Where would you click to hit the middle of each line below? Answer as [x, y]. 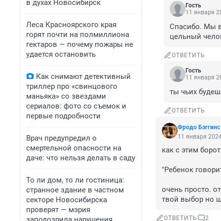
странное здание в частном [75, 190]
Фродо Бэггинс [199, 128]
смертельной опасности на [74, 148]
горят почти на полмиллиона [78, 35]
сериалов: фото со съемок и [76, 106]
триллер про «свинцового [72, 86]
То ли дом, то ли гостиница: [75, 180]
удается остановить [61, 54]
